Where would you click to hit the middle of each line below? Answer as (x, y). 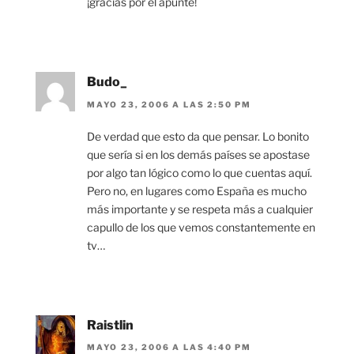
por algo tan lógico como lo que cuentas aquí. (200, 172)
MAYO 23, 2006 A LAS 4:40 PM (169, 347)
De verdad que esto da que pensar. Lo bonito (198, 136)
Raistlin (110, 325)
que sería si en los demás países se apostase (198, 154)
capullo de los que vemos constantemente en (201, 227)
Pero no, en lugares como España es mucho (197, 190)
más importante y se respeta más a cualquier (200, 209)
